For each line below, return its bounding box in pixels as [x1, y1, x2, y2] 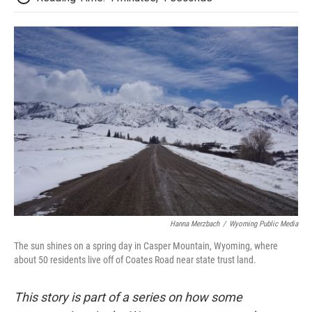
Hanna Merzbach [170, 219, 219, 228]
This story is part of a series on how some [14, 289, 242, 304]
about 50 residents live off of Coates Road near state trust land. [14, 253, 256, 265]
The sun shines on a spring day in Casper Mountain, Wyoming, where [14, 240, 278, 251]
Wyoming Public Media [229, 219, 298, 228]
